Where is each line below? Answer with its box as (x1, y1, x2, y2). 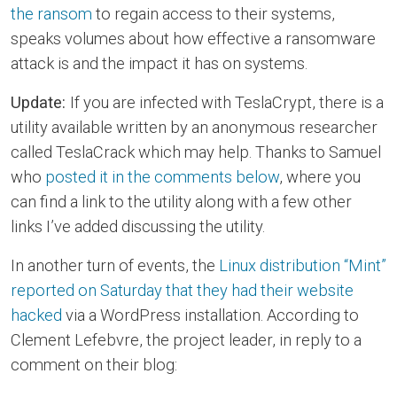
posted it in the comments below (45, 167, 279, 187)
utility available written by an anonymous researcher (11, 118, 378, 137)
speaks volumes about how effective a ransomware (11, 29, 376, 49)
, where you (279, 167, 361, 187)
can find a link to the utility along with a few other (11, 192, 352, 212)
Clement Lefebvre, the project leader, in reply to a (11, 331, 362, 350)
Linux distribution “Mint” (219, 256, 386, 276)
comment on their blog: (11, 355, 177, 375)
